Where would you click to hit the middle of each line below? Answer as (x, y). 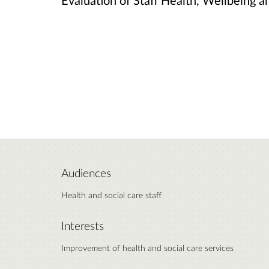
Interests (83, 225)
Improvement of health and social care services (147, 247)
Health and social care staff (111, 195)
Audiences (86, 173)
